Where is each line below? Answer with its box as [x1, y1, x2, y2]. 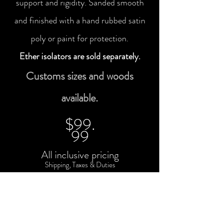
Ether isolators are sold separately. [19, 50, 140, 63]
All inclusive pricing [41, 147, 119, 162]
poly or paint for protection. [31, 32, 128, 45]
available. [61, 90, 98, 106]
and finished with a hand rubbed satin [14, 14, 145, 27]
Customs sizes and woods [26, 68, 133, 84]
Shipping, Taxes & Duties [44, 159, 115, 170]
